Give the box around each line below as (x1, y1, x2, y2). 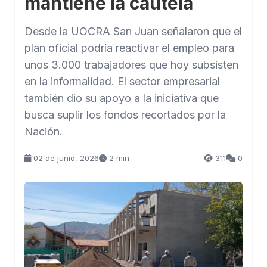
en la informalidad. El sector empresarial (24, 75, 220, 88)
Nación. (24, 125, 63, 138)
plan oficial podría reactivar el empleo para (24, 42, 234, 54)
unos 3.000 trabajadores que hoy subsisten (24, 58, 238, 71)
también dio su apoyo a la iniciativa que (24, 92, 219, 104)
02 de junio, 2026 (33, 153, 99, 163)
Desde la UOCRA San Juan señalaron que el (24, 25, 242, 38)
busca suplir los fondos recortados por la (24, 108, 226, 121)
